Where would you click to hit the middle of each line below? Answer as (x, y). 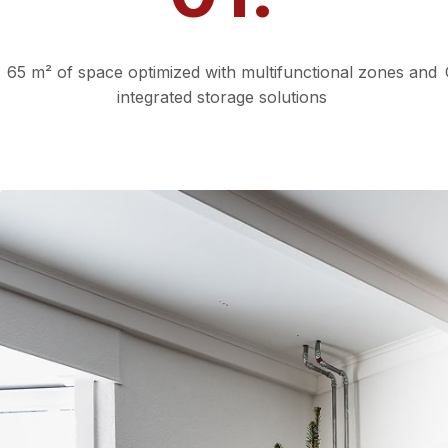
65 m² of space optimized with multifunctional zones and (221, 72)
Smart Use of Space (221, 36)
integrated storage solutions (221, 97)
